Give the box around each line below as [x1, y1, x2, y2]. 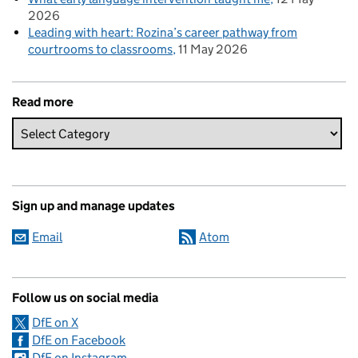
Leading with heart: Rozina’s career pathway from [28, 25, 297, 41]
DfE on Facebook [32, 332, 125, 348]
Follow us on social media [12, 290, 158, 306]
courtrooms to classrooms [28, 42, 173, 58]
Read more [12, 94, 74, 110]
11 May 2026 [178, 42, 248, 58]
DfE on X [32, 315, 78, 331]
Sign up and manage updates [12, 198, 175, 214]
